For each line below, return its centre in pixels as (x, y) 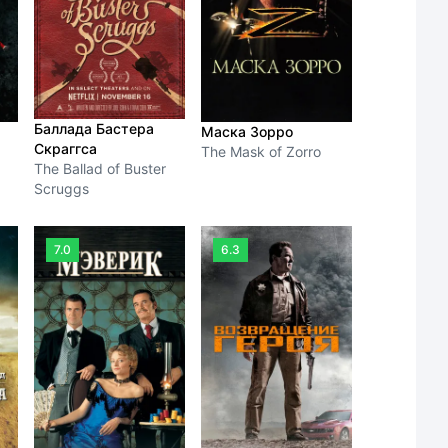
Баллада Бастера (94, 129)
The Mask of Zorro (261, 151)
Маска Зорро (247, 131)
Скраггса (66, 149)
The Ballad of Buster (100, 169)
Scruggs (62, 189)
